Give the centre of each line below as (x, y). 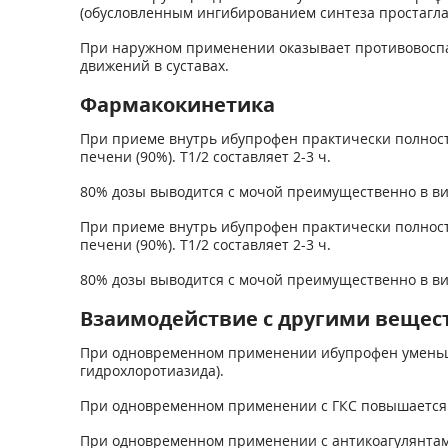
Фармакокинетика (177, 104)
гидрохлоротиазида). (151, 370)
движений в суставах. (154, 65)
